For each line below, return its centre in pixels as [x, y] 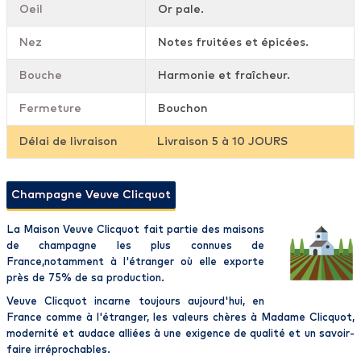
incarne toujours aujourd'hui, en [176, 302]
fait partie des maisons [202, 230]
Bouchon [183, 109]
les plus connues [174, 247]
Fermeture [50, 109]
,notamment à [83, 263]
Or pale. [181, 10]
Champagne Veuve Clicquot [91, 195]
